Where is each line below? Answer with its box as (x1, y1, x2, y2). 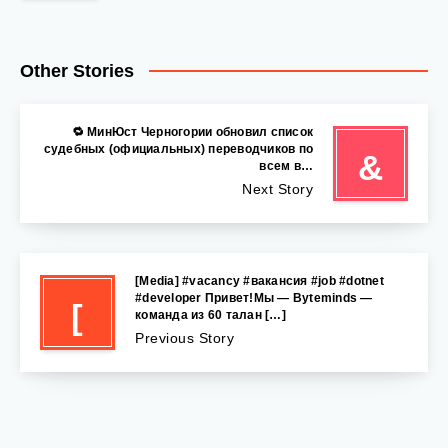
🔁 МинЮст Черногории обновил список (71, 125, 313, 140)
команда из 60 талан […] (135, 308, 286, 323)
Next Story (242, 181, 313, 198)
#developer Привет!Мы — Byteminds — (135, 291, 373, 306)
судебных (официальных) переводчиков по (43, 142, 313, 157)
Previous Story (135, 330, 234, 347)
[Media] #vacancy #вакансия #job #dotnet (135, 274, 384, 289)
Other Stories (20, 61, 134, 82)
